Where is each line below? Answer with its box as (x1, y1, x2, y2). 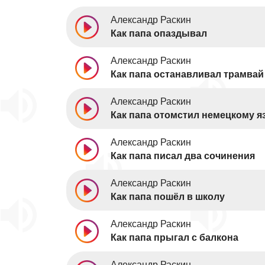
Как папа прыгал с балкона (111, 232, 238, 243)
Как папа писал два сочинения (111, 151, 255, 161)
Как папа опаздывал (111, 28, 207, 38)
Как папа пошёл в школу (111, 192, 225, 202)
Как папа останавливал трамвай (111, 69, 264, 79)
